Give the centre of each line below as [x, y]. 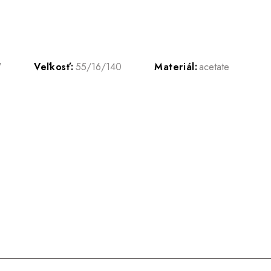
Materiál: [176, 67]
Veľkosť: [54, 67]
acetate [214, 67]
